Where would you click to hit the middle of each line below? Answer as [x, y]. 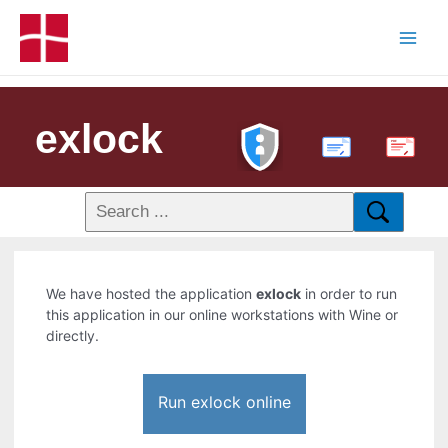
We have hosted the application [151, 294]
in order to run [349, 294]
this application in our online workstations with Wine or [222, 315]
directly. [73, 336]
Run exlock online [224, 401]
